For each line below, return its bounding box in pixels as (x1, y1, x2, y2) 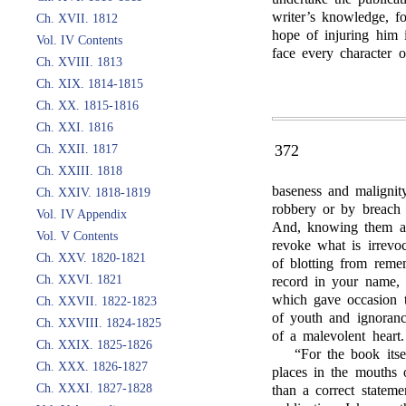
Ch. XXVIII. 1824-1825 (36, 316, 161, 330)
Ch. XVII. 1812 (36, 12, 118, 25)
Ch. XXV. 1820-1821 (36, 251, 146, 265)
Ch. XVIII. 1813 (36, 55, 122, 69)
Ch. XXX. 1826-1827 (36, 360, 148, 373)
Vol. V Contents (36, 229, 118, 243)
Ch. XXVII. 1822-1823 (36, 295, 157, 308)
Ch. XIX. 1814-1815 (36, 77, 143, 91)
